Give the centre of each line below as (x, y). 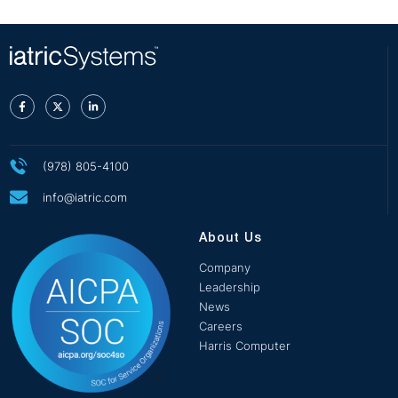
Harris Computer (245, 346)
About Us (231, 239)
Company (225, 268)
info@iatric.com (85, 198)
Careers (221, 326)
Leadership (230, 287)
